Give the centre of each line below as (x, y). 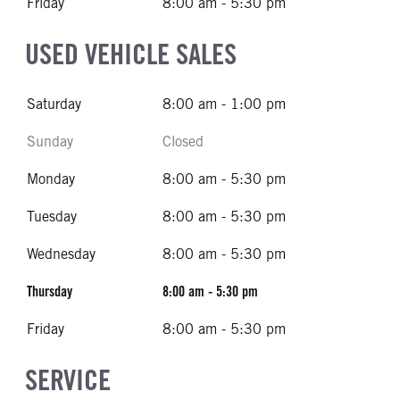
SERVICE (68, 380)
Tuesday (52, 217)
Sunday (50, 142)
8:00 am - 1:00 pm (224, 104)
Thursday (50, 292)
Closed (183, 142)
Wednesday (61, 254)
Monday (51, 179)
